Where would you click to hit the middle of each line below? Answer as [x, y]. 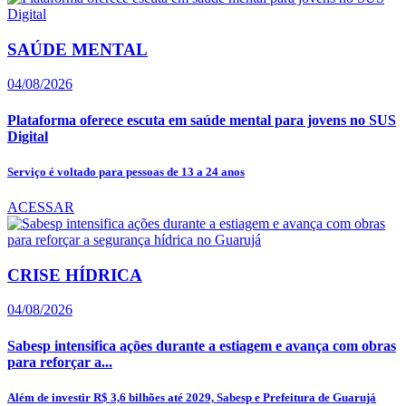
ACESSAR [41, 207]
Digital [28, 136]
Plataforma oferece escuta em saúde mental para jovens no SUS [202, 120]
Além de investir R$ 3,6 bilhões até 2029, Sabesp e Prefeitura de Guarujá [192, 397]
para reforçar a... [60, 362]
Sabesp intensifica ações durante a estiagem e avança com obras [202, 345]
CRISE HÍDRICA [75, 275]
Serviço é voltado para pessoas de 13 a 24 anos [126, 171]
